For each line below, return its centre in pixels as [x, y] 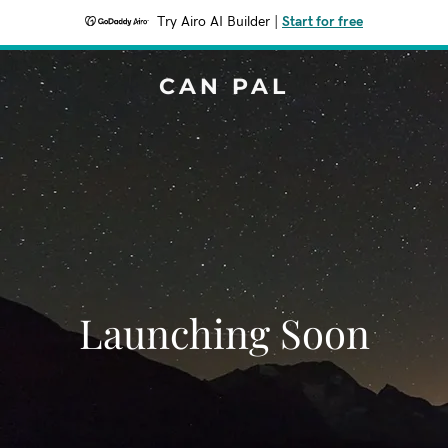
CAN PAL [224, 86]
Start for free [322, 22]
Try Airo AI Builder [213, 22]
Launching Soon [224, 332]
